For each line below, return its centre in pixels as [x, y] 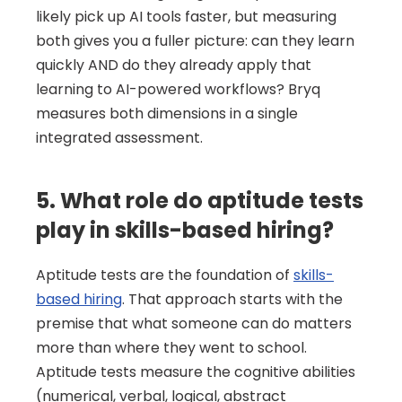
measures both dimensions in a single [167, 114]
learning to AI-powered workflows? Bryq [178, 89]
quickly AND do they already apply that [174, 65]
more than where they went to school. [171, 348]
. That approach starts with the [232, 299]
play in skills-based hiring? [185, 230]
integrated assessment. [119, 138]
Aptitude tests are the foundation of [165, 275]
